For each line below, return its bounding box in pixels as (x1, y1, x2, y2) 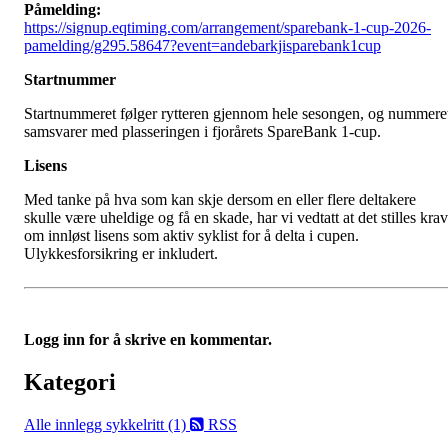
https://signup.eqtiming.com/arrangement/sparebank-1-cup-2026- (24, 19, 431, 36)
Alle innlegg (24, 415, 106, 433)
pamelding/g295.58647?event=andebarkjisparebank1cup (24, 37, 381, 54)
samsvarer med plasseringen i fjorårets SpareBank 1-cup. (24, 123, 381, 140)
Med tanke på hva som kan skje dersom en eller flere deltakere (24, 191, 416, 208)
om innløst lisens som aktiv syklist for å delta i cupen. (24, 227, 359, 244)
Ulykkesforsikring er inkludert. (24, 245, 218, 262)
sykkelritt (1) (106, 415, 190, 433)
